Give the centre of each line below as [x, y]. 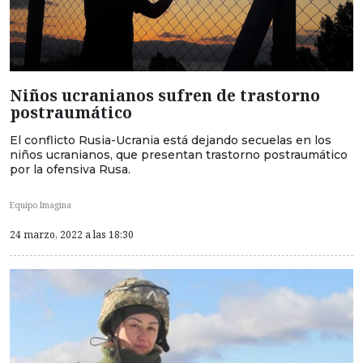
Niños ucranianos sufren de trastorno [165, 96]
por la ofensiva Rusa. [70, 170]
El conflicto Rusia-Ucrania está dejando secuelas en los [171, 141]
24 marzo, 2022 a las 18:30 [72, 234]
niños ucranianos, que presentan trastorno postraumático [179, 155]
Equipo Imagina [41, 205]
